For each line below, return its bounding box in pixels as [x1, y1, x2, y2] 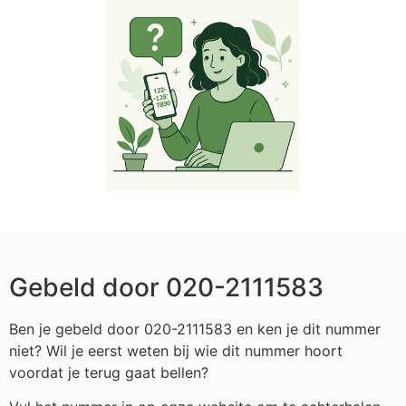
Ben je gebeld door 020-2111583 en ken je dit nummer [9, 319, 381, 338]
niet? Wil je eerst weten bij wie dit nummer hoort [9, 341, 343, 360]
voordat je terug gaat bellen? [9, 362, 213, 382]
